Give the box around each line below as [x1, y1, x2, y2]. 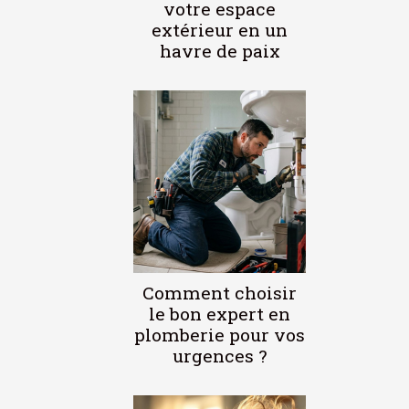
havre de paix [159, 38, 280, 62]
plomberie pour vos [134, 322, 305, 346]
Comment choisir [142, 280, 297, 304]
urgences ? [173, 343, 267, 367]
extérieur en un [152, 17, 288, 41]
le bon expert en [149, 301, 290, 325]
